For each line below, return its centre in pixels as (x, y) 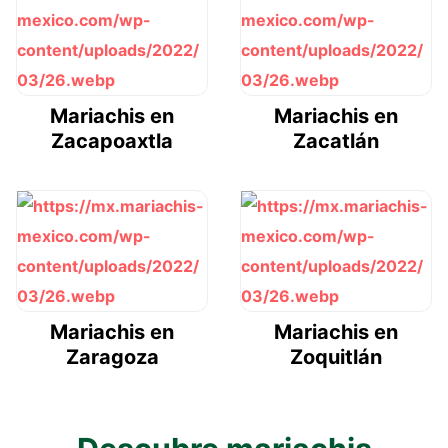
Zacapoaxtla (112, 140)
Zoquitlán (336, 356)
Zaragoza (112, 356)
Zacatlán (336, 140)
